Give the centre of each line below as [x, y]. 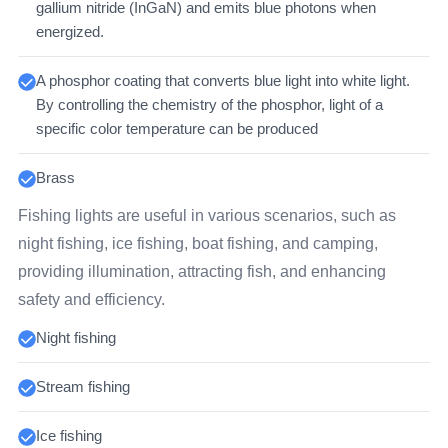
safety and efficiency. [91, 300]
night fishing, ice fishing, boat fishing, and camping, [197, 244]
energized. [69, 32]
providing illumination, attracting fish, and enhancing [201, 272]
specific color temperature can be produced [176, 129]
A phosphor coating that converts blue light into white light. [222, 81]
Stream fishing [82, 387]
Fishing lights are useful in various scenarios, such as [206, 216]
